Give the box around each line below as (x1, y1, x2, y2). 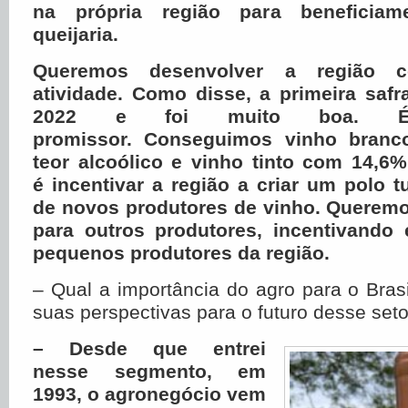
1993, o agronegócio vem (33, 383, 266, 404)
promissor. (33, 128, 145, 149)
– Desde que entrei (33, 338, 266, 359)
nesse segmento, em (33, 361, 266, 382)
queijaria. (33, 24, 118, 45)
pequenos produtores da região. (33, 242, 335, 263)
